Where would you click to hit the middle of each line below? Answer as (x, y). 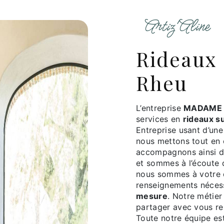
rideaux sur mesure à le (143, 59)
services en (159, 119)
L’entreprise (162, 108)
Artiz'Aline (182, 27)
